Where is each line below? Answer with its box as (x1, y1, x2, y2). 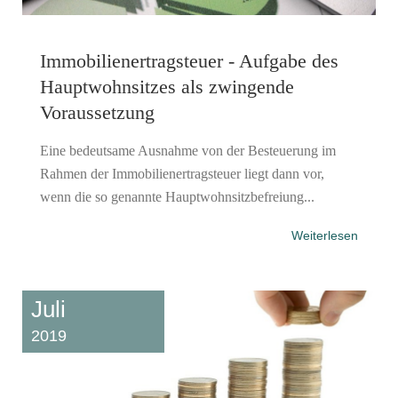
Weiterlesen (291, 227, 358, 243)
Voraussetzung (40, 100, 155, 123)
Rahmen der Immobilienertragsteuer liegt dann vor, (40, 165, 324, 181)
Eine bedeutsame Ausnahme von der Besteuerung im (40, 142, 336, 158)
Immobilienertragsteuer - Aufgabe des (40, 49, 338, 72)
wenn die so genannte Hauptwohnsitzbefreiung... (40, 188, 314, 204)
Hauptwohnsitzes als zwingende (40, 75, 294, 98)
